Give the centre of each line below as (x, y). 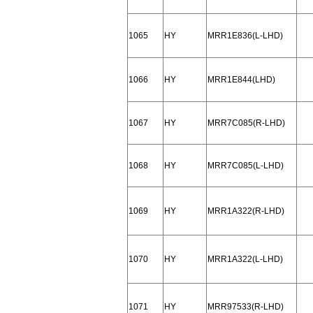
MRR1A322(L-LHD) (245, 259)
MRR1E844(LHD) (241, 80)
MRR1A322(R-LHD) (246, 211)
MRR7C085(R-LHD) (246, 123)
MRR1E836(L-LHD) (245, 36)
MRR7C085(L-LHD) (246, 166)
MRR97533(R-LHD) (246, 307)
